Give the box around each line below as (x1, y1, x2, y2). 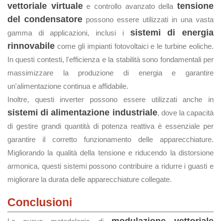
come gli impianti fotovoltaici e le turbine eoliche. (55, 42, 214, 50)
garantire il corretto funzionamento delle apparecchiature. (7, 135, 214, 144)
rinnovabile (7, 41, 55, 51)
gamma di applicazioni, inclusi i (7, 29, 130, 37)
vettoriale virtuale (7, 1, 83, 11)
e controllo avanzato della (82, 2, 178, 10)
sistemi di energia (130, 28, 214, 37)
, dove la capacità (157, 109, 214, 117)
